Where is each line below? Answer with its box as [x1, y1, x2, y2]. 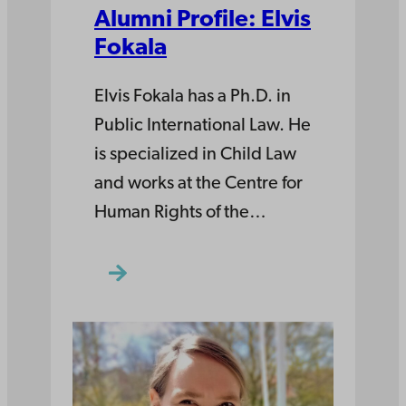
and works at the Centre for [94, 175, 303, 194]
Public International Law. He [94, 117, 311, 136]
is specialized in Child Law [94, 146, 296, 165]
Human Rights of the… [94, 204, 266, 223]
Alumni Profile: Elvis [94, 8, 311, 34]
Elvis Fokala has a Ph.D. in [94, 88, 291, 107]
